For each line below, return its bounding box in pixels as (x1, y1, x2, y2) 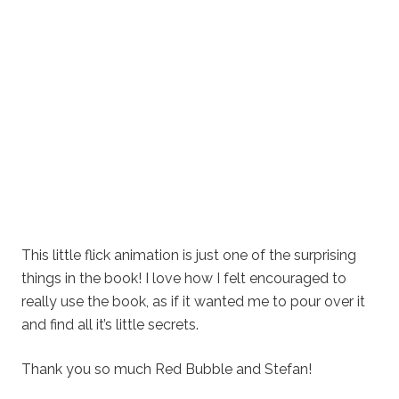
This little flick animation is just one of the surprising (21, 247, 356, 265)
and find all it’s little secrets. (21, 316, 199, 334)
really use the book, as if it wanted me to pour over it (21, 293, 365, 311)
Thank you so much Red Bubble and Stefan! (21, 361, 312, 379)
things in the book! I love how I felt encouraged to (21, 270, 346, 288)
